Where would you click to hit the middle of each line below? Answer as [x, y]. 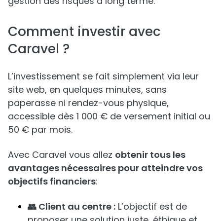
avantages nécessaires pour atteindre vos [105, 168]
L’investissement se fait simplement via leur [103, 76]
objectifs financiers [52, 181]
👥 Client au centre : [72, 206]
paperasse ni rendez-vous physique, [88, 103]
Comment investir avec [84, 31]
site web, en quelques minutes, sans [87, 89]
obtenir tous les [150, 154]
